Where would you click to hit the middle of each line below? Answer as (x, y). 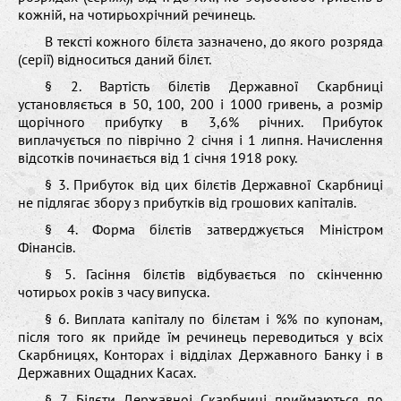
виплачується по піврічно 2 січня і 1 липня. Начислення (200, 139)
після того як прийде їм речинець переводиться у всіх (200, 336)
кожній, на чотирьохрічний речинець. (137, 14)
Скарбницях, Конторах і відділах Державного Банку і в (200, 354)
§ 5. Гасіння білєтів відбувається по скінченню (214, 273)
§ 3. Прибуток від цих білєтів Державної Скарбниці (214, 184)
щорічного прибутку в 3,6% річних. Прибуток (200, 121)
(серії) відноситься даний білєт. (115, 59)
